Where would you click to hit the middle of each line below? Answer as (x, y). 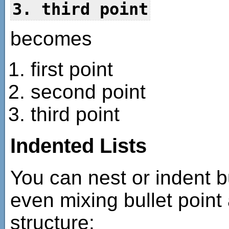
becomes (51, 38)
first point (72, 69)
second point (88, 91)
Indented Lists (78, 146)
